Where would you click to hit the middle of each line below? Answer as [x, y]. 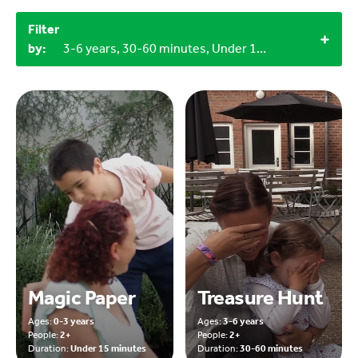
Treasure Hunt [260, 298]
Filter [44, 30]
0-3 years [74, 322]
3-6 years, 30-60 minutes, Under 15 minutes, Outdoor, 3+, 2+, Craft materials [261, 49]
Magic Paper [82, 298]
